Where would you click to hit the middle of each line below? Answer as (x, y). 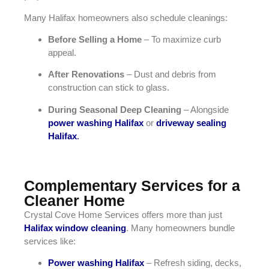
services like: (50, 241)
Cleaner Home (74, 201)
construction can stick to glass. (109, 88)
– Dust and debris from (170, 74)
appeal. (62, 52)
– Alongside (205, 109)
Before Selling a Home (95, 39)
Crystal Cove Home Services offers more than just (123, 215)
